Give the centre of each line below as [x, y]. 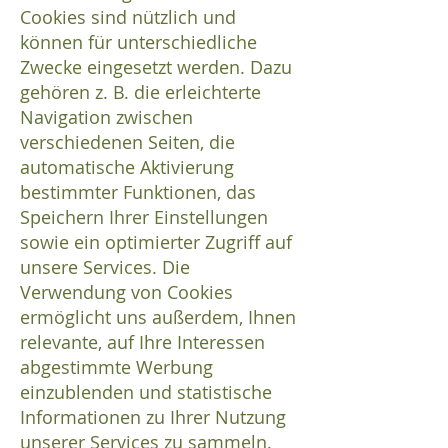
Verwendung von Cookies [126, 292]
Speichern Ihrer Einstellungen [144, 217]
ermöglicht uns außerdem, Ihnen [158, 317]
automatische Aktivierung [127, 167]
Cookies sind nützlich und [128, 17]
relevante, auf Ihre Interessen [142, 342]
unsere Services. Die [105, 267]
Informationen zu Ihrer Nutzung [153, 417]
